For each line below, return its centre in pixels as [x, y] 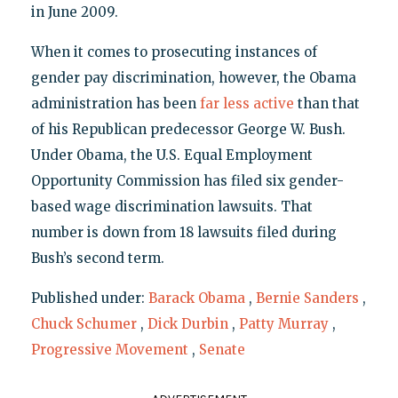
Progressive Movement [109, 350]
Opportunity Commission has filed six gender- [187, 181]
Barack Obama [196, 298]
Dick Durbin [187, 324]
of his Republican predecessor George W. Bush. [188, 130]
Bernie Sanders [307, 298]
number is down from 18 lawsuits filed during [183, 233]
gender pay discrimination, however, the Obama [193, 78]
